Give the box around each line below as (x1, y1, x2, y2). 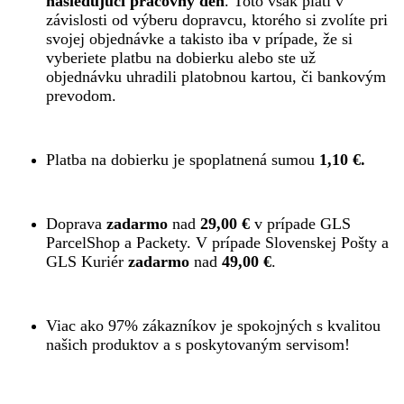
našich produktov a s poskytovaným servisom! (46, 335, 350, 354)
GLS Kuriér (46, 252, 128, 271)
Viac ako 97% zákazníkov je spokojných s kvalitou (46, 317, 381, 335)
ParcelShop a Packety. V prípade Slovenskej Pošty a (46, 234, 389, 252)
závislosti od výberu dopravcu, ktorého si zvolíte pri (46, 11, 388, 30)
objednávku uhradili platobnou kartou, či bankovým (46, 68, 386, 87)
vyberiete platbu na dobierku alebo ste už (46, 49, 316, 68)
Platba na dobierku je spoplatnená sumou (46, 151, 319, 170)
